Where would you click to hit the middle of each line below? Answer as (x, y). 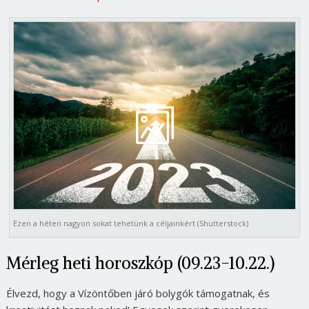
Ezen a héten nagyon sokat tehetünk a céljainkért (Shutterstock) (131, 223)
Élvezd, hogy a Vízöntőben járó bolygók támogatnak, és (138, 293)
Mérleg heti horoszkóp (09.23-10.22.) (140, 262)
